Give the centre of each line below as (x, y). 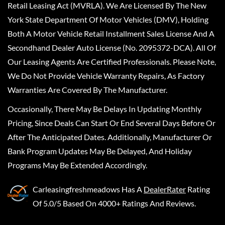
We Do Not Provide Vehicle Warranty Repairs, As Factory (106, 76)
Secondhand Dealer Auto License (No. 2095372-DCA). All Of (112, 48)
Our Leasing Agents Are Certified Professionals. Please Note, (112, 62)
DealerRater (165, 189)
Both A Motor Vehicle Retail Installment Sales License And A (111, 34)
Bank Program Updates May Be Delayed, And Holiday (100, 151)
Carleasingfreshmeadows (76, 189)
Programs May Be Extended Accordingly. (77, 165)
